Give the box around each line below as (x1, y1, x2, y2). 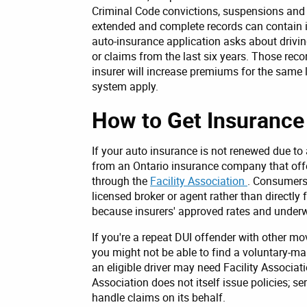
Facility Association (150, 173, 247, 188)
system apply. (92, 78, 158, 94)
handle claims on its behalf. (92, 289, 225, 305)
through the (92, 173, 150, 188)
